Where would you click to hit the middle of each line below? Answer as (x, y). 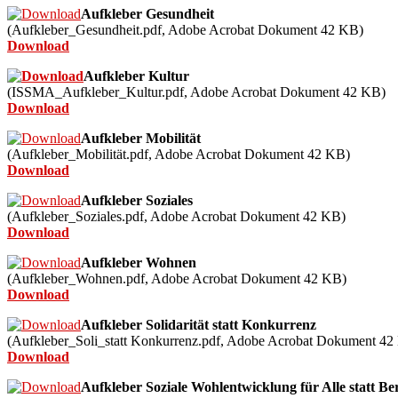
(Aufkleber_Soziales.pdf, (79, 217)
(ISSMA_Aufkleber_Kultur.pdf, (99, 92)
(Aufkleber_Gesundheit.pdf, (88, 30)
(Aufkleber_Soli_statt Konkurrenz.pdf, (117, 341)
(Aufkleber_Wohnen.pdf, (79, 279)
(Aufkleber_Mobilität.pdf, (81, 155)
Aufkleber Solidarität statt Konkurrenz (199, 325)
